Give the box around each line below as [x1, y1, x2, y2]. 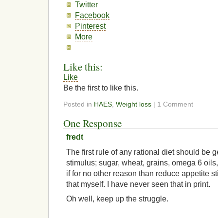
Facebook [75, 11, 110, 19]
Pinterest [75, 21, 106, 30]
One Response [63, 116, 122, 130]
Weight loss [116, 100, 151, 108]
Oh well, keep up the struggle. [66, 195, 169, 203]
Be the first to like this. [63, 83, 138, 92]
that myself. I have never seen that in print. [66, 180, 211, 188]
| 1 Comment [151, 100, 193, 108]
